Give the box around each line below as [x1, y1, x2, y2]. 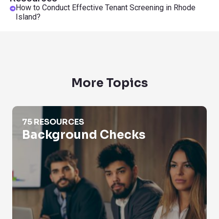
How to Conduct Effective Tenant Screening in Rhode [16, 3, 196, 12]
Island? [16, 12, 41, 22]
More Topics [71, 76, 148, 90]
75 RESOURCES [22, 117, 84, 127]
